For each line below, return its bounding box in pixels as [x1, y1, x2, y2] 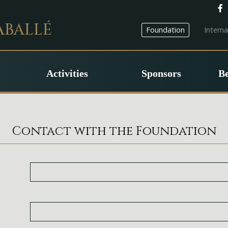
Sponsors [141, 68, 181, 79]
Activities [46, 68, 88, 79]
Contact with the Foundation [12, 123, 216, 139]
